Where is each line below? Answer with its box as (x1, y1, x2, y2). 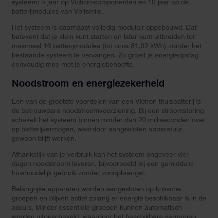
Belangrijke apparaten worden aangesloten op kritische (12, 185, 181, 193)
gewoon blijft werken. (12, 134, 80, 143)
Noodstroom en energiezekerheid (12, 77, 164, 89)
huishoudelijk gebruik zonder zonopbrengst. (12, 169, 150, 177)
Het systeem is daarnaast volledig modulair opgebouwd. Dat (12, 23, 197, 31)
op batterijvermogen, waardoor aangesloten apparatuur (12, 125, 182, 133)
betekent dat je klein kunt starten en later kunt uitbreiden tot (12, 33, 195, 40)
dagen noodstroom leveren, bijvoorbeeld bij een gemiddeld (12, 160, 193, 168)
